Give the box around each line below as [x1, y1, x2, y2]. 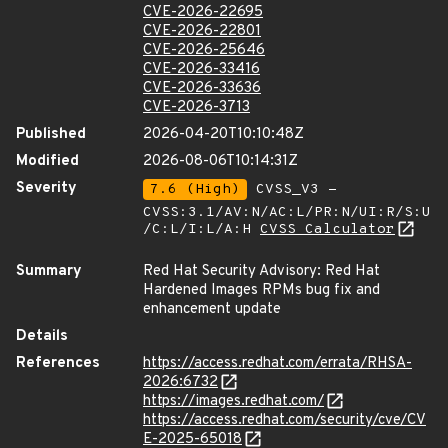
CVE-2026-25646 [143, 41, 265, 60]
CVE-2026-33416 [143, 60, 260, 79]
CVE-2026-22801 [143, 22, 261, 41]
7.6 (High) [150, 181, 240, 198]
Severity [16, 179, 77, 198]
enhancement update [143, 300, 281, 319]
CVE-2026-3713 [143, 98, 250, 117]
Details [16, 327, 68, 346]
